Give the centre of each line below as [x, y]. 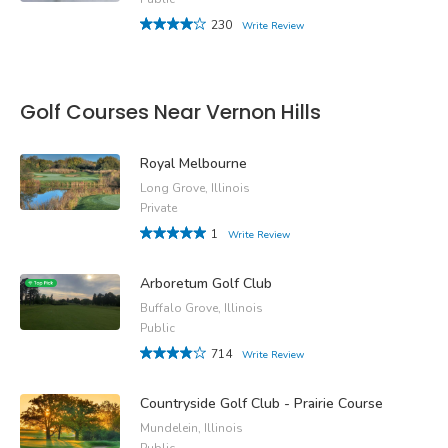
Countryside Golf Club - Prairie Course [261, 403]
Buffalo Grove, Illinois [201, 307]
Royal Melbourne [193, 163]
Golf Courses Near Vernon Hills [170, 112]
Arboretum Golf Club [206, 283]
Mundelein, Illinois [191, 427]
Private [158, 207]
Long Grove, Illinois [195, 187]
